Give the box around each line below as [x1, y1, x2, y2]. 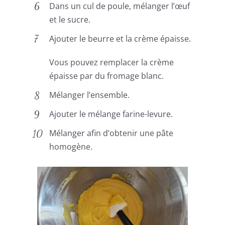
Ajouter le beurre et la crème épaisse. [49, 33, 191, 44]
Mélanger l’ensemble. [49, 89, 130, 101]
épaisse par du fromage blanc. [49, 70, 164, 81]
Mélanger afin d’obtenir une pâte [49, 128, 174, 139]
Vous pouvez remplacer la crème [49, 56, 174, 68]
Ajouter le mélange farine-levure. [49, 108, 173, 120]
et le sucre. [49, 14, 91, 25]
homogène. [49, 141, 93, 153]
